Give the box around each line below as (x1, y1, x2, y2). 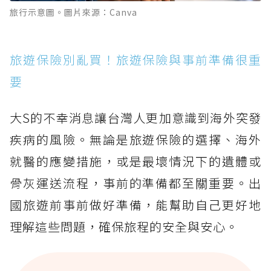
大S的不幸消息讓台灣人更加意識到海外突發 (10, 109, 261, 127)
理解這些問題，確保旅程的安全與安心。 (10, 218, 238, 236)
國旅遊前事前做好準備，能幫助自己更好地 (10, 196, 261, 214)
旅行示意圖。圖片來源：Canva (10, 6, 137, 19)
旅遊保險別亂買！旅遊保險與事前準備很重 (10, 51, 261, 69)
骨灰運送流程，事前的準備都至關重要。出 (10, 174, 261, 192)
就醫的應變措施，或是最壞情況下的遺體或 (10, 152, 261, 171)
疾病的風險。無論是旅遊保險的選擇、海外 (10, 131, 261, 149)
